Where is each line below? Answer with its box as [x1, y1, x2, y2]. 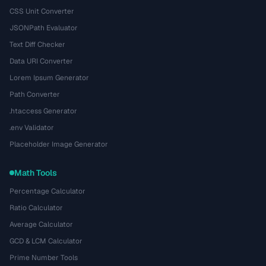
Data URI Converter [9, 56, 73, 66]
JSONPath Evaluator [9, 23, 78, 33]
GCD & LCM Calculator [9, 236, 83, 246]
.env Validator [9, 123, 54, 132]
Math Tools [14, 167, 57, 178]
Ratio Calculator [9, 203, 63, 213]
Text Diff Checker [9, 40, 65, 49]
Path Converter [9, 90, 60, 99]
